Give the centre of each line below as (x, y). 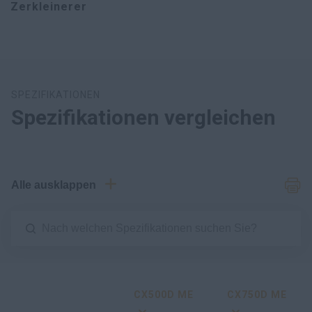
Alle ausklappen (54, 185)
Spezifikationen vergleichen (143, 118)
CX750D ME (257, 295)
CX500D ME (164, 295)
